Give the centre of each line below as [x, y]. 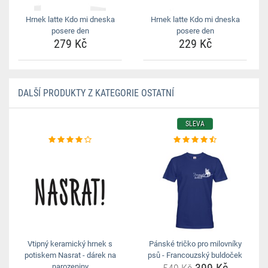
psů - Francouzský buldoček [195, 255]
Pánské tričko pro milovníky [195, 244]
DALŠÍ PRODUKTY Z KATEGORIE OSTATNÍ [96, 93]
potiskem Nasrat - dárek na [70, 255]
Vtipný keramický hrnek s [70, 244]
